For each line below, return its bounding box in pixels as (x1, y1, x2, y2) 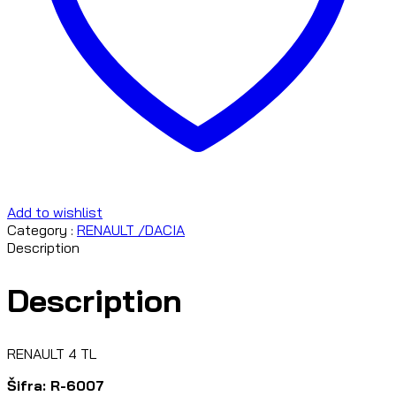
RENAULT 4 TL (7, 345, 96, 363)
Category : (7, 221, 77, 240)
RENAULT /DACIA (77, 221, 185, 240)
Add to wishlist (7, 203, 103, 222)
